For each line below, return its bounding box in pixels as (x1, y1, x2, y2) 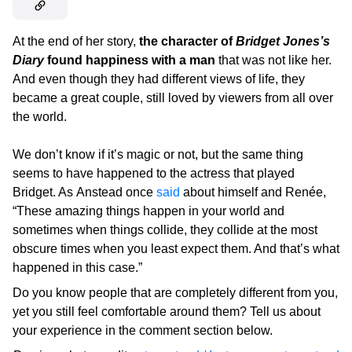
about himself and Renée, (180, 185, 326, 200)
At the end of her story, (13, 35, 139, 49)
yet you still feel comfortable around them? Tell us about (13, 305, 321, 319)
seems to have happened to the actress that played (13, 167, 295, 181)
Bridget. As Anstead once (13, 185, 156, 200)
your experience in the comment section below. (13, 324, 273, 338)
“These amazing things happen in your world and (13, 204, 284, 218)
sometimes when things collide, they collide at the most (13, 223, 317, 237)
